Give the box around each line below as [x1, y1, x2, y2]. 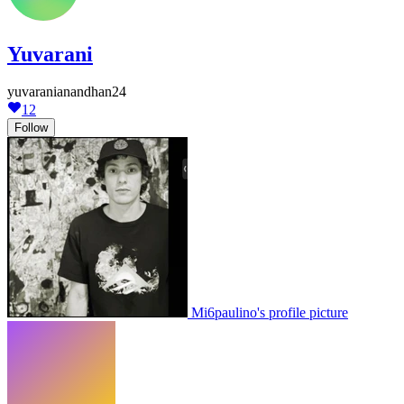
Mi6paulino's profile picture [191, 305, 348, 321]
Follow [14, 121, 48, 135]
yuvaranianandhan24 [7, 84, 126, 100]
